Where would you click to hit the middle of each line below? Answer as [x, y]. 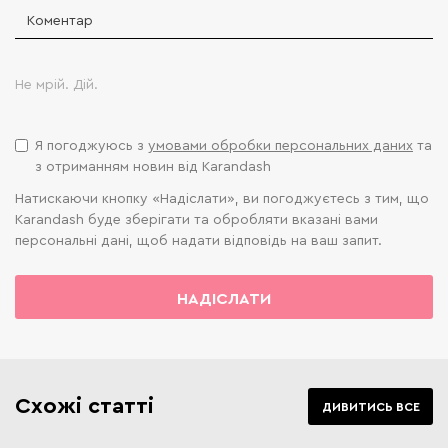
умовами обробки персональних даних [280, 145]
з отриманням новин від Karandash [153, 166]
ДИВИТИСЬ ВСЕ [370, 406]
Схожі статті [84, 404]
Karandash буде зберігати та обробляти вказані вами [196, 219]
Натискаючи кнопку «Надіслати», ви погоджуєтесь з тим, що [222, 198]
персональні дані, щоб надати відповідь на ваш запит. [198, 240]
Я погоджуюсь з [91, 145]
